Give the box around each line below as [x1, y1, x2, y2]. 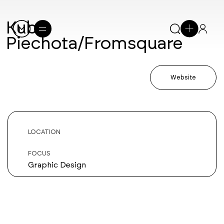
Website [170, 73, 196, 81]
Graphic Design [28, 160, 86, 169]
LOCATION [28, 128, 60, 135]
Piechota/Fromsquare [5, 32, 182, 53]
